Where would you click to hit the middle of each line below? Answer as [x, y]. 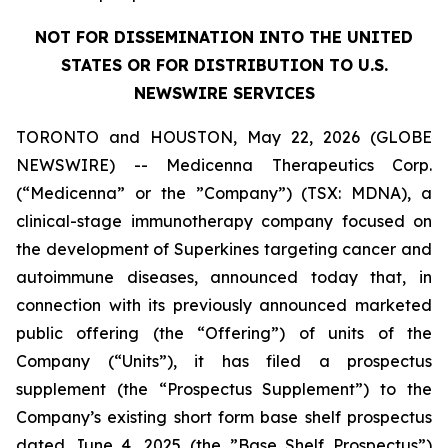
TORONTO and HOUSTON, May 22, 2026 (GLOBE [224, 137]
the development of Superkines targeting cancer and [224, 249]
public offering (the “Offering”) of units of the [224, 333]
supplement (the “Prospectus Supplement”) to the [224, 389]
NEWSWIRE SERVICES [224, 93]
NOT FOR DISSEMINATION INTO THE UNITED [224, 37]
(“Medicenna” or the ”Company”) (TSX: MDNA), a [224, 193]
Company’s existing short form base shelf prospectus [224, 417]
